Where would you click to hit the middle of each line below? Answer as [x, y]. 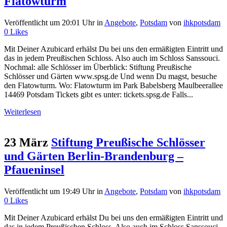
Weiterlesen [23, 112]
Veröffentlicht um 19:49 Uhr [49, 192]
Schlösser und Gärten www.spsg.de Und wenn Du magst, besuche [110, 77]
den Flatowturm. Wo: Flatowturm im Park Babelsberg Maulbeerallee [113, 86]
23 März [26, 143]
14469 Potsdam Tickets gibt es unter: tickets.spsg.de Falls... [99, 95]
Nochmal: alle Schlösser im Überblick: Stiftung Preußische [98, 67]
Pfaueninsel [34, 170]
